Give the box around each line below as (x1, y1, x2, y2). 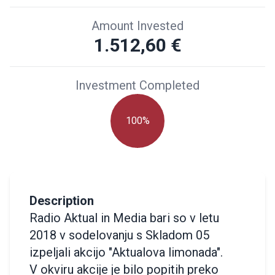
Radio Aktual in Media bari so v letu (29, 210, 219, 225)
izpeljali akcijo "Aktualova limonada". (29, 244, 223, 260)
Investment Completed (76, 77, 199, 93)
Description (29, 193, 94, 208)
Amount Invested (91, 18, 184, 33)
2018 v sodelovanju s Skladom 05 (29, 227, 209, 242)
